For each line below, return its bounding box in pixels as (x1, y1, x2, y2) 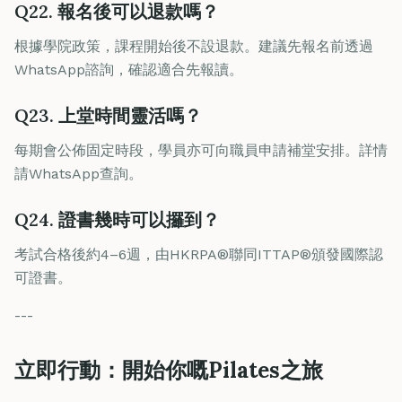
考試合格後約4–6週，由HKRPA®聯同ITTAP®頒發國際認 (14, 246, 383, 263)
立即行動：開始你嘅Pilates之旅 (14, 356, 323, 384)
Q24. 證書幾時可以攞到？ (14, 208, 220, 231)
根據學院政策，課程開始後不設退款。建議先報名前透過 (14, 38, 373, 55)
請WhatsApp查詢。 (14, 165, 143, 182)
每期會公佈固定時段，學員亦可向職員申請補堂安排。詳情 (14, 142, 388, 159)
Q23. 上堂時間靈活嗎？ (14, 104, 202, 127)
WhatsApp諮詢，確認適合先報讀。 (14, 61, 243, 78)
